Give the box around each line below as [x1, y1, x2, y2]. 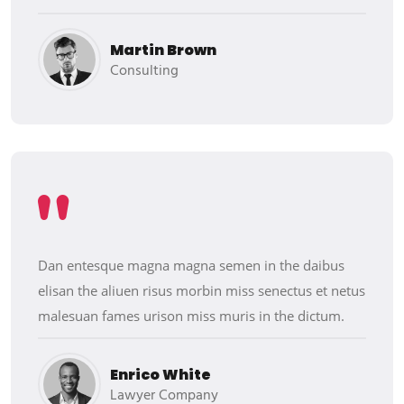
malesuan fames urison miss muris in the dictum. [38, 307, 344, 326]
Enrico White [110, 364, 211, 386]
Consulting [110, 60, 179, 84]
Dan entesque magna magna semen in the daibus [38, 256, 344, 275]
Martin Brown [110, 40, 216, 61]
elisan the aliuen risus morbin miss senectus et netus [38, 281, 365, 300]
